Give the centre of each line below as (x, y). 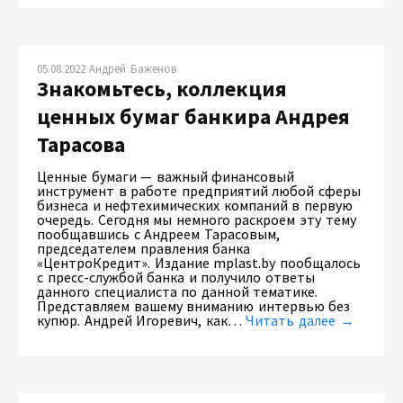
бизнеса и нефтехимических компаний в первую (195, 205)
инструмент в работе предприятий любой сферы (199, 190)
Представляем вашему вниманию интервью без (194, 305)
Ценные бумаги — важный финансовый (166, 176)
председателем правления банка (144, 248)
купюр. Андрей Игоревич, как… (142, 320)
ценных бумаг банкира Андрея (193, 116)
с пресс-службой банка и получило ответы (176, 277)
